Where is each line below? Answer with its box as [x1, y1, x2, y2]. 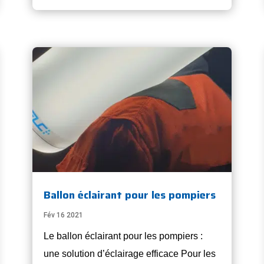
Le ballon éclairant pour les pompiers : [43, 231, 203, 242]
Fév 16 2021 [43, 211, 83, 220]
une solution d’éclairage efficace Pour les [43, 249, 216, 259]
